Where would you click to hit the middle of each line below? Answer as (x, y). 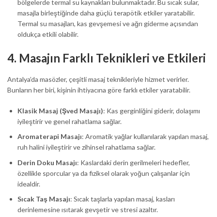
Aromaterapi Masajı (50, 137)
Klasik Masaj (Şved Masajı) (60, 110)
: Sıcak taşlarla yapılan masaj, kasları (123, 199)
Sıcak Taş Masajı (44, 199)
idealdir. (29, 184)
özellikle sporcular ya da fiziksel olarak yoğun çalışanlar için (104, 173)
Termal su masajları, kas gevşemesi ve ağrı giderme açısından (108, 24)
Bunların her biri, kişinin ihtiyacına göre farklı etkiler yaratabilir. (99, 90)
